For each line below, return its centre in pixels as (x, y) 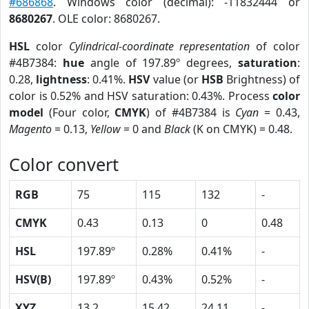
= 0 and (142, 129)
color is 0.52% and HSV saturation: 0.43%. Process (141, 96)
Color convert (64, 164)
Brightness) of (261, 79)
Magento (30, 129)
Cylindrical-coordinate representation (159, 46)
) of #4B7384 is (191, 112)
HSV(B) (33, 279)
